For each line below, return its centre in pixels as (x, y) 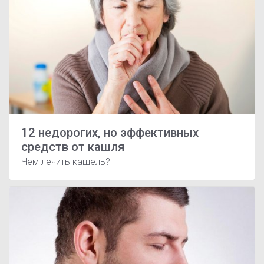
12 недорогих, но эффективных (110, 132)
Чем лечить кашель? (66, 162)
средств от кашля (73, 146)
